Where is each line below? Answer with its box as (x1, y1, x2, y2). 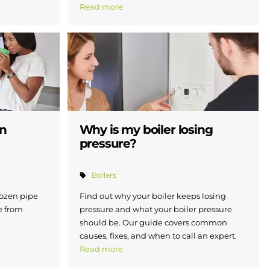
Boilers (91, 171, 116, 180)
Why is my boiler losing (79, 122, 213, 137)
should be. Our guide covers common (79, 218, 227, 228)
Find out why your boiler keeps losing (79, 191, 226, 201)
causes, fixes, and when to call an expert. (79, 231, 237, 241)
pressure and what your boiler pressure (79, 204, 232, 215)
